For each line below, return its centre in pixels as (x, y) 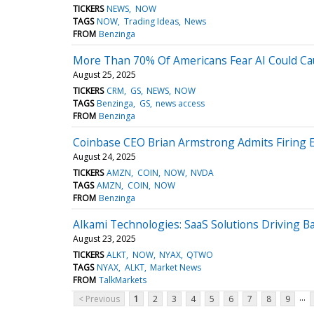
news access (180, 103)
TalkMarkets (123, 280)
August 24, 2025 (104, 156)
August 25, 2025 (104, 74)
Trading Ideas (151, 21)
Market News (175, 267)
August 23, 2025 (104, 238)
